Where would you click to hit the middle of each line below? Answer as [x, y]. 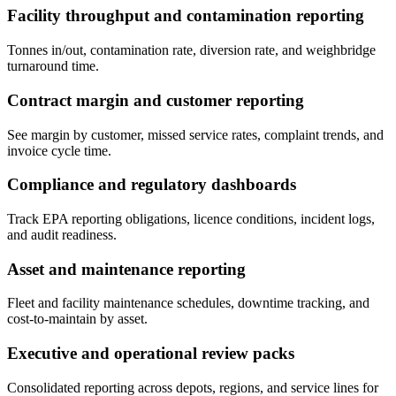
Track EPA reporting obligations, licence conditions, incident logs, [191, 218]
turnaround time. [53, 66]
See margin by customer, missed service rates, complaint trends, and [195, 134]
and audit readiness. [62, 234]
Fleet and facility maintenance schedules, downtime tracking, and [188, 303]
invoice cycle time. [59, 150]
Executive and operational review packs [151, 354]
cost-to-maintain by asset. [77, 319]
